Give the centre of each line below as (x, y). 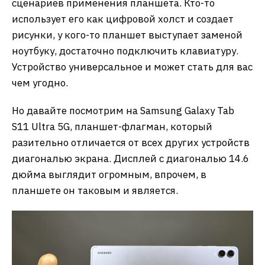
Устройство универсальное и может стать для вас (132, 67)
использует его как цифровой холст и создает (123, 19)
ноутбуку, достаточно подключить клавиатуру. (125, 51)
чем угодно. (40, 83)
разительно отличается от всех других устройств (131, 143)
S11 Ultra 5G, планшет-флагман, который (112, 127)
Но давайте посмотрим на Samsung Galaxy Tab (123, 111)
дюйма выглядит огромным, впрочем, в (109, 174)
